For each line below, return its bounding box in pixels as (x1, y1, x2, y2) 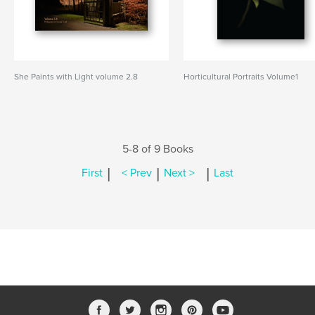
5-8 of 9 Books (122, 142, 193, 156)
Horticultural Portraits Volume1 (184, 72, 299, 82)
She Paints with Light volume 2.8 (14, 72, 138, 82)
